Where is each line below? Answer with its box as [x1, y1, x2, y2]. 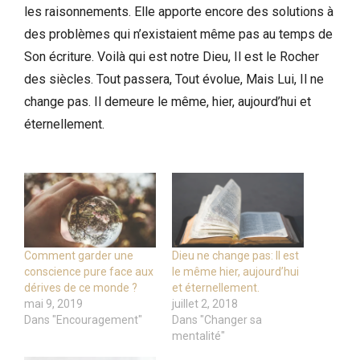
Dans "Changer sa [172, 313, 262, 327]
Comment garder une [24, 249, 133, 263]
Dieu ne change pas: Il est [172, 249, 299, 263]
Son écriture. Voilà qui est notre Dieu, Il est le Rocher [24, 48, 319, 64]
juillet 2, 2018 [172, 297, 238, 311]
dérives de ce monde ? [24, 281, 137, 295]
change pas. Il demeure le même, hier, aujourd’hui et [24, 93, 311, 109]
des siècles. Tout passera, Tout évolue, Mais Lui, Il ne [24, 71, 324, 87]
